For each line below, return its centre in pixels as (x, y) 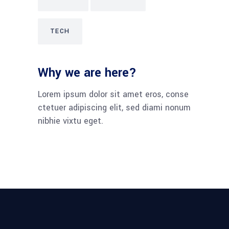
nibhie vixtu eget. (71, 121)
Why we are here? (87, 73)
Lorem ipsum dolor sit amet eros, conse (113, 94)
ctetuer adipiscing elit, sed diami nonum (114, 108)
